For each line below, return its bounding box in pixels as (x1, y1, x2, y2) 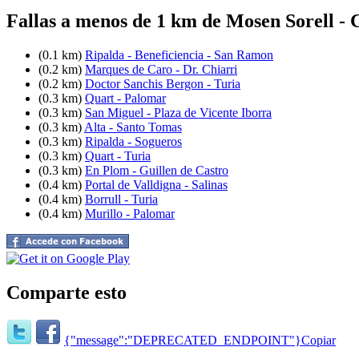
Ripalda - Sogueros (85, 134, 182, 148)
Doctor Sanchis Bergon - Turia (85, 76, 240, 91)
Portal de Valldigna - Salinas (85, 177, 228, 192)
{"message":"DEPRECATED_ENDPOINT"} (64, 333, 301, 348)
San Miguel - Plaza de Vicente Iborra (85, 105, 272, 119)
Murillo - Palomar (85, 206, 175, 220)
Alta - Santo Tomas (84, 119, 182, 134)
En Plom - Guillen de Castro (85, 163, 228, 177)
